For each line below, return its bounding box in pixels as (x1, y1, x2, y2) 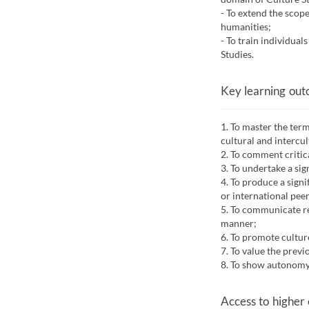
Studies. (220, 48, 254, 60)
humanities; (220, 20, 271, 32)
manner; (220, 217, 257, 230)
